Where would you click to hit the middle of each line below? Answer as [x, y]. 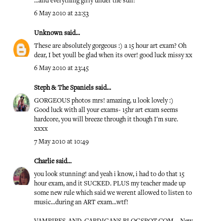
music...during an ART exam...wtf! [81, 203]
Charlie [44, 162]
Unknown [48, 34]
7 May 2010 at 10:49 [61, 142]
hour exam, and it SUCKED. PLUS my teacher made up [110, 184]
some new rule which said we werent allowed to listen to [113, 193]
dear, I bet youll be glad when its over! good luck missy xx [113, 56]
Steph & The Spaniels [64, 88]
